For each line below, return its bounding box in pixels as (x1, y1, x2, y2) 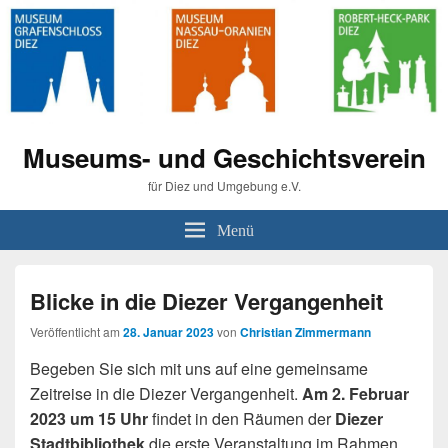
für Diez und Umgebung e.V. (147, 177, 301, 195)
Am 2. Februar (302, 382, 409, 406)
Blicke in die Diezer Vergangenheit (30, 285, 383, 318)
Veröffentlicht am (30, 323, 123, 341)
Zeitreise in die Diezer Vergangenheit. (30, 382, 302, 406)
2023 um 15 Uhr (30, 407, 148, 431)
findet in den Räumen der (148, 407, 335, 431)
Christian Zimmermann (240, 323, 371, 342)
